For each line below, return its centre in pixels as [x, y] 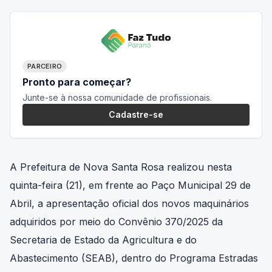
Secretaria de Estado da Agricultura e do [103, 240]
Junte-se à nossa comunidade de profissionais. [117, 97]
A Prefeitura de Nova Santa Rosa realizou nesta [121, 167]
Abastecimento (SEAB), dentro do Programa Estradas [134, 258]
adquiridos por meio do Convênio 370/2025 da [116, 221]
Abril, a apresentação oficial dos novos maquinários [129, 203]
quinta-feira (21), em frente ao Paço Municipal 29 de [130, 185]
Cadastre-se [136, 114]
